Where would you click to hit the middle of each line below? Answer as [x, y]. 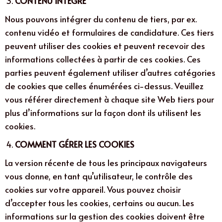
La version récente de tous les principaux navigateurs [106, 162]
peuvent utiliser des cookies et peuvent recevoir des [105, 45]
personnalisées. [153, 6]
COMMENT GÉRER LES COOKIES [75, 144]
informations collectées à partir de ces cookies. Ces [103, 59]
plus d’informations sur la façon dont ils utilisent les [103, 112]
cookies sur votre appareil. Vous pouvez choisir [93, 189]
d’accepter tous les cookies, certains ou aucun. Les [100, 202]
